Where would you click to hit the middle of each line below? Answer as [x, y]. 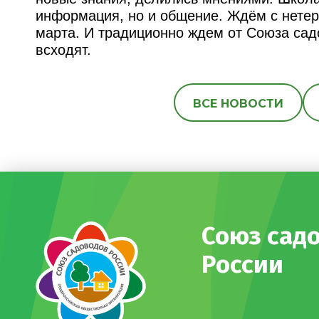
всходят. [66, 49]
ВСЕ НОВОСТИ [238, 103]
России [243, 264]
